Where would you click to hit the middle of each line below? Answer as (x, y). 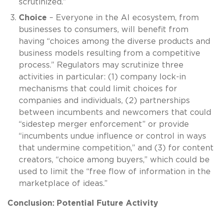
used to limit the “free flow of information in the (114, 171)
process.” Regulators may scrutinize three (101, 65)
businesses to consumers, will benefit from (103, 29)
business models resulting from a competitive (109, 53)
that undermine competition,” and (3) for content (116, 148)
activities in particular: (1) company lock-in (102, 77)
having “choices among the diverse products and (114, 41)
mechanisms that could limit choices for (98, 89)
